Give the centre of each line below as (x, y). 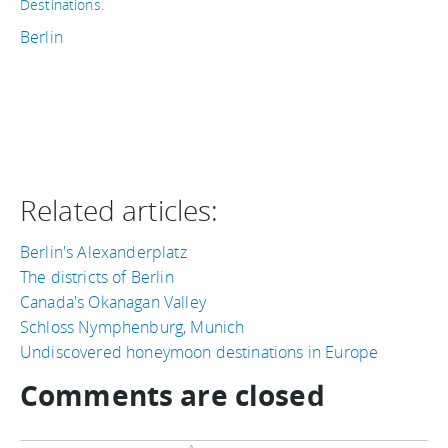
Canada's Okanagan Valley (113, 302)
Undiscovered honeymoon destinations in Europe (199, 352)
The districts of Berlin (97, 277)
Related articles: (119, 210)
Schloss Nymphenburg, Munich (132, 327)
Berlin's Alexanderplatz (103, 252)
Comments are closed (172, 395)
